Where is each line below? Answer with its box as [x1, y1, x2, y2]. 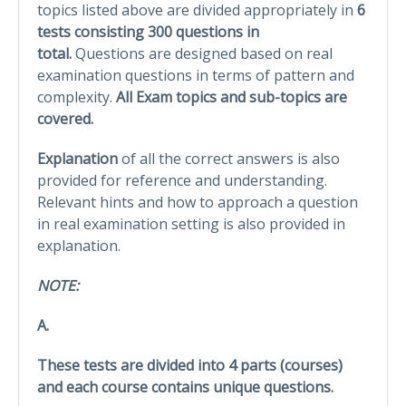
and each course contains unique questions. [37, 376, 333, 397]
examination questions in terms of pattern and [37, 64, 354, 85]
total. [37, 43, 75, 63]
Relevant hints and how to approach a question [37, 191, 358, 212]
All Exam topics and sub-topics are [116, 86, 347, 107]
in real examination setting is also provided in [37, 213, 345, 234]
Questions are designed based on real [75, 43, 333, 63]
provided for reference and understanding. [37, 169, 327, 190]
